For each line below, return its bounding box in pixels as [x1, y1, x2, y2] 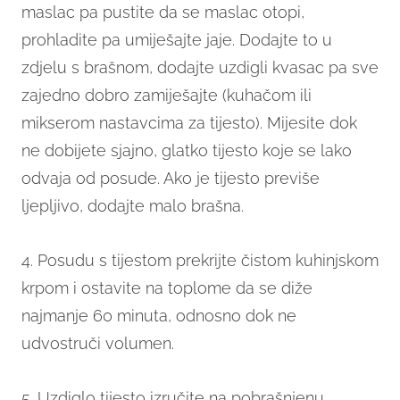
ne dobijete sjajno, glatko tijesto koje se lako [21, 141, 352, 161]
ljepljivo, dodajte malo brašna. [21, 196, 244, 216]
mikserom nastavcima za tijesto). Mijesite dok [21, 113, 357, 133]
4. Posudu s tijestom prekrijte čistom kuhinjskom [21, 251, 379, 271]
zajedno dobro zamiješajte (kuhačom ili [21, 86, 312, 105]
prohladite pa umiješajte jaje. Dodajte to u [21, 30, 332, 50]
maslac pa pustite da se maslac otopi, [21, 3, 304, 22]
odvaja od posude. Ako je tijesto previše [21, 169, 320, 188]
